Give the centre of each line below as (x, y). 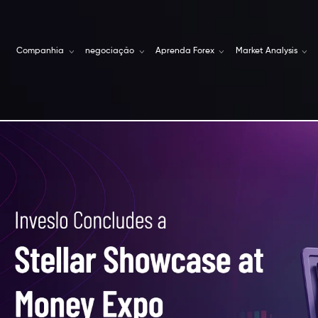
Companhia (42, 51)
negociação (111, 51)
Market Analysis (268, 51)
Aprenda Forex (186, 51)
